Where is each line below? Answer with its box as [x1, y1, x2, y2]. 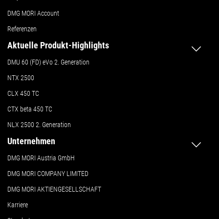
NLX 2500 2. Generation [7, 121, 71, 129]
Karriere [7, 201, 28, 209]
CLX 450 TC [7, 89, 39, 98]
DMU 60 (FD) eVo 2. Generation [7, 58, 89, 66]
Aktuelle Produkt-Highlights [7, 40, 109, 51]
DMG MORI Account [7, 9, 59, 18]
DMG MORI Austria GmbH [7, 154, 75, 162]
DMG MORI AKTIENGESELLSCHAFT [7, 185, 101, 194]
